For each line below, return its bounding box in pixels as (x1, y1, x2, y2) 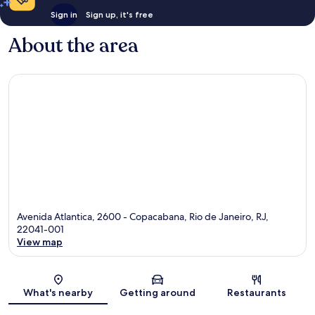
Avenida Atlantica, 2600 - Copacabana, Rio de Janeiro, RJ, (17, 210, 269, 223)
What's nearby (23, 285, 94, 299)
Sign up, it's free (85, 9, 153, 20)
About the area (8, 32, 139, 60)
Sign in (50, 9, 77, 20)
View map (17, 235, 63, 248)
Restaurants (227, 285, 287, 299)
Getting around (119, 285, 195, 299)
